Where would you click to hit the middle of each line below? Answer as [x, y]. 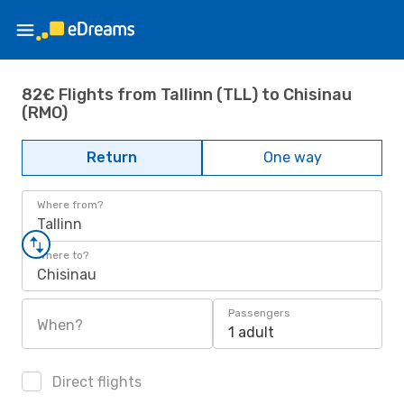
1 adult [251, 332]
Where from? [70, 205]
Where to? [63, 255]
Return [112, 157]
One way [292, 157]
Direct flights [95, 382]
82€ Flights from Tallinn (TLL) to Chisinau [187, 94]
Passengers [259, 313]
